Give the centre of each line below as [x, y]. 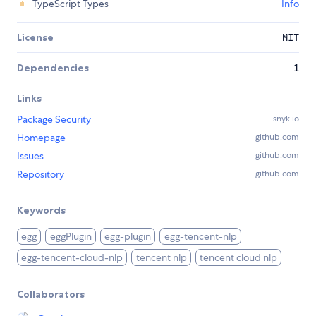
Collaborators [51, 294]
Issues [30, 156]
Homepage [41, 138]
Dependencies [53, 68]
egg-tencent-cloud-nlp [72, 258]
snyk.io [286, 119]
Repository [41, 175]
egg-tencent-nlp [200, 237]
